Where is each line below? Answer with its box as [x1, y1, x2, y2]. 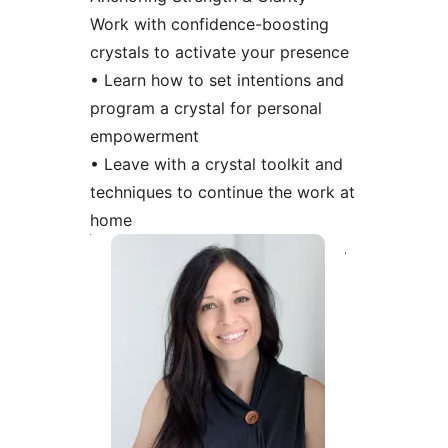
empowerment [89, 125, 199, 146]
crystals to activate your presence [89, 41, 349, 62]
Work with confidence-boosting [89, 13, 329, 34]
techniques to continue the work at [89, 181, 355, 202]
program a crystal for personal [89, 97, 322, 118]
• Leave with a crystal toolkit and [89, 153, 343, 174]
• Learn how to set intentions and [89, 69, 344, 90]
